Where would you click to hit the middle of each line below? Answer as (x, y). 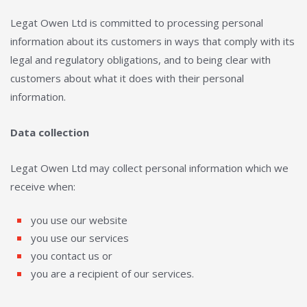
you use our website (79, 220)
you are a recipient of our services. (112, 273)
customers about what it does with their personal (127, 78)
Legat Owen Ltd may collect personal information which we (149, 168)
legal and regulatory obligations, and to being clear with (140, 60)
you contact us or (72, 256)
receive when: (43, 186)
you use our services (80, 238)
